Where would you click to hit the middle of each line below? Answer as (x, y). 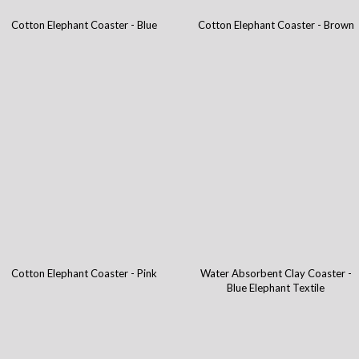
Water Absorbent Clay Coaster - (276, 274)
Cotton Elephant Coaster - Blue (84, 25)
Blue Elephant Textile (276, 288)
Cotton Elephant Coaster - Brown (276, 25)
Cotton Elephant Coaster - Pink (84, 274)
